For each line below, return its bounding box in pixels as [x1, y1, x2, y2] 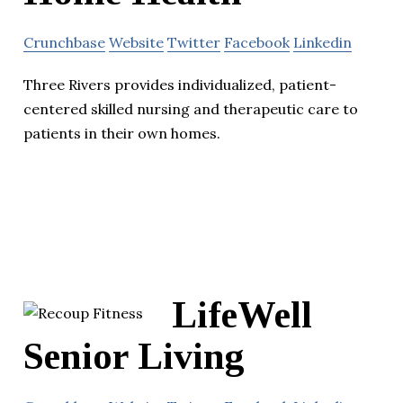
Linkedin [293, 33, 352, 52]
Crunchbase [23, 33, 105, 52]
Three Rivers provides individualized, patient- [23, 76, 336, 94]
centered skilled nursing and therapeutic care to [23, 100, 358, 119]
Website [109, 33, 164, 52]
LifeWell [172, 293, 312, 336]
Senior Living [23, 335, 245, 377]
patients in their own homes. [23, 124, 220, 143]
